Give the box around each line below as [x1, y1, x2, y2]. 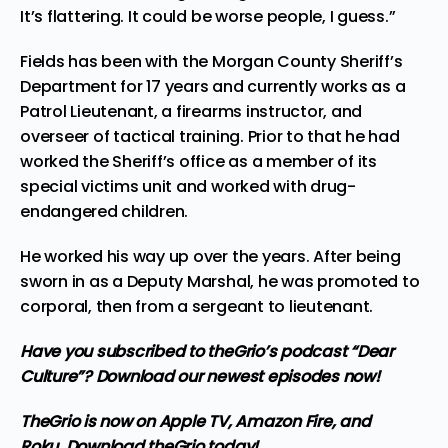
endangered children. [20, 200, 189, 223]
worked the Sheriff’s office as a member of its [20, 150, 377, 173]
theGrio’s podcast [207, 340, 347, 363]
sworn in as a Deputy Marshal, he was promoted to [20, 270, 420, 293]
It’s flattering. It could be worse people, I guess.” [20, 5, 396, 28]
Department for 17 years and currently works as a [20, 75, 406, 98]
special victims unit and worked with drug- [20, 175, 356, 198]
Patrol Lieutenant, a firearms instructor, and [20, 100, 363, 123]
